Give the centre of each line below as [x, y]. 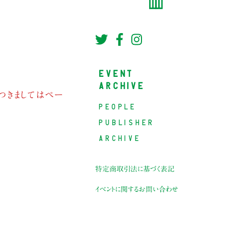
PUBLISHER [127, 122]
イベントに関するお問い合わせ [137, 190]
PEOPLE [118, 106]
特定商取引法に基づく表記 [135, 169]
